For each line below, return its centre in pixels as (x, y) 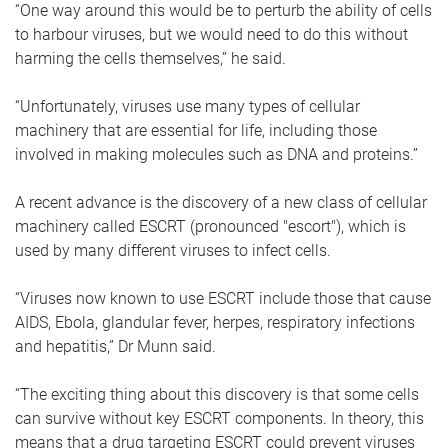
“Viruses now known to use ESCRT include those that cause (223, 298)
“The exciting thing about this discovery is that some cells (217, 394)
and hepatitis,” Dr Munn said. (117, 346)
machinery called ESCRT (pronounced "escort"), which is (210, 226)
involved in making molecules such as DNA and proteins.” (218, 154)
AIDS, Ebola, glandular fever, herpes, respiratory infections (215, 322)
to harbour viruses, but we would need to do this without (211, 34)
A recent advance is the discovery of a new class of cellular (221, 202)
